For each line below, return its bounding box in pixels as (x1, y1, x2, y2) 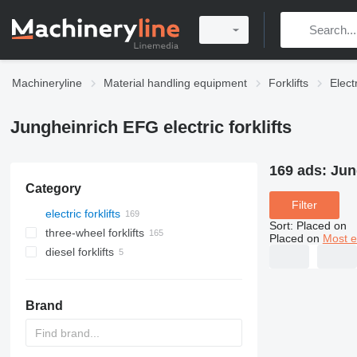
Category (25, 182, 81, 195)
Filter (291, 198, 317, 212)
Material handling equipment (104, 76, 247, 89)
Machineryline (12, 76, 82, 89)
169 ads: (269, 163, 331, 178)
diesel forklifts (45, 245, 114, 258)
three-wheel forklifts (45, 226, 144, 239)
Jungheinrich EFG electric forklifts (10, 117, 292, 137)
